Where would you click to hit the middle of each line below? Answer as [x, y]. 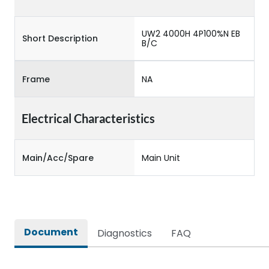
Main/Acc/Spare [58, 158]
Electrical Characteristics [88, 118]
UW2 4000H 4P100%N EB [191, 34]
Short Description [60, 38]
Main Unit [161, 158]
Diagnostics [125, 233]
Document [51, 232]
